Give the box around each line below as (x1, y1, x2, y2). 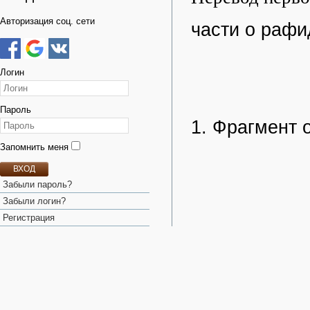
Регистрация (3, 212, 55, 223)
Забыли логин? (3, 196, 66, 206)
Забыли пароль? (3, 179, 72, 190)
